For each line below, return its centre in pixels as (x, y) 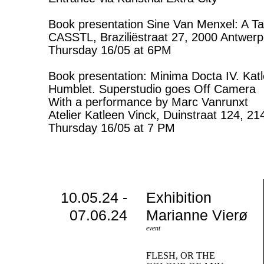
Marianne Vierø (197, 215)
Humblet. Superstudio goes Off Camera (152, 89)
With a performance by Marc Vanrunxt (148, 102)
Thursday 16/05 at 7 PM (112, 128)
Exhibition (179, 197)
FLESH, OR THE (180, 255)
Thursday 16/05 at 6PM (110, 50)
